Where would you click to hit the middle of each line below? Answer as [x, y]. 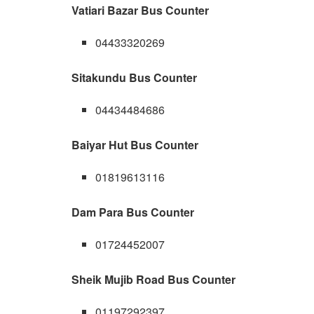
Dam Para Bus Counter [133, 212]
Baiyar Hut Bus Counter [135, 145]
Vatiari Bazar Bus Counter [140, 11]
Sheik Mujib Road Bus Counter [153, 280]
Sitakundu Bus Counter [134, 78]
